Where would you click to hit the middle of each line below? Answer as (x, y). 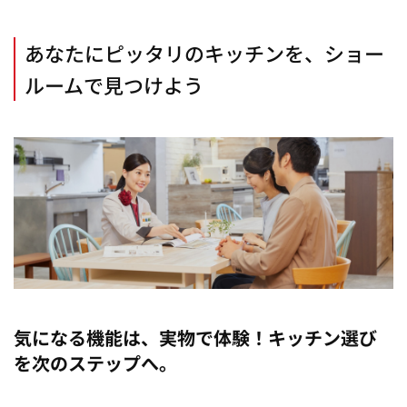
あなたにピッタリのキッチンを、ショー (204, 52)
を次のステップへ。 (95, 362)
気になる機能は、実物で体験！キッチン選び (195, 337)
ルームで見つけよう (114, 84)
